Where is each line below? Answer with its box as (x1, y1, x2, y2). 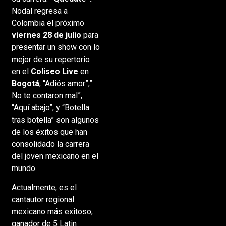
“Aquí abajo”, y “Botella (11, 102, 89, 112)
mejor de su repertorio (11, 54, 90, 64)
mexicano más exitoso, (11, 207, 93, 217)
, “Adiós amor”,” (39, 78, 92, 88)
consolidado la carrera (11, 139, 89, 149)
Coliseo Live (30, 66, 78, 76)
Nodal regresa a (11, 6, 68, 16)
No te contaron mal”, (11, 90, 82, 100)
